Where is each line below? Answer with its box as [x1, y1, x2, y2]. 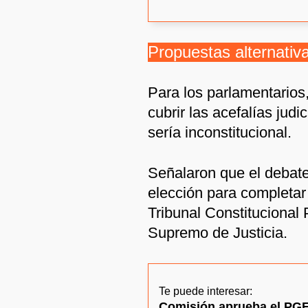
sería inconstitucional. [148, 123, 291, 141]
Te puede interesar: [159, 285, 252, 297]
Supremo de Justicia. [148, 223, 287, 241]
